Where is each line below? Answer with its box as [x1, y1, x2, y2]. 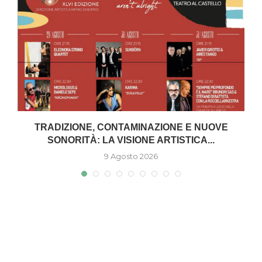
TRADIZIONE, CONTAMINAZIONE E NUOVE [34, 122, 228, 133]
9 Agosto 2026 [104, 151, 158, 161]
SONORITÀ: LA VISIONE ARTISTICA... [47, 135, 215, 146]
